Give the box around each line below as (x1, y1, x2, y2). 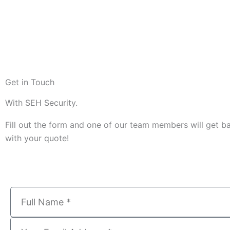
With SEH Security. (5, 97, 78, 108)
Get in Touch (5, 76, 54, 87)
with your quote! (5, 132, 69, 143)
